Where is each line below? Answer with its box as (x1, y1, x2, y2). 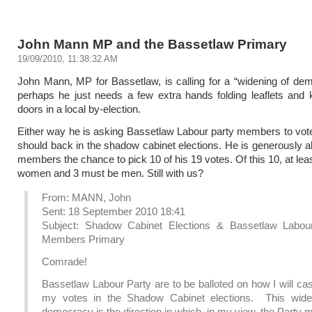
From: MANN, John (42, 192, 131, 203)
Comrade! (42, 256, 87, 267)
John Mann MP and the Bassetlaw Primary (17, 36, 287, 52)
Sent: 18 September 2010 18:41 (42, 205, 185, 217)
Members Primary (42, 233, 125, 245)
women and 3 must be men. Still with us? (17, 167, 203, 179)
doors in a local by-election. (17, 103, 141, 115)
